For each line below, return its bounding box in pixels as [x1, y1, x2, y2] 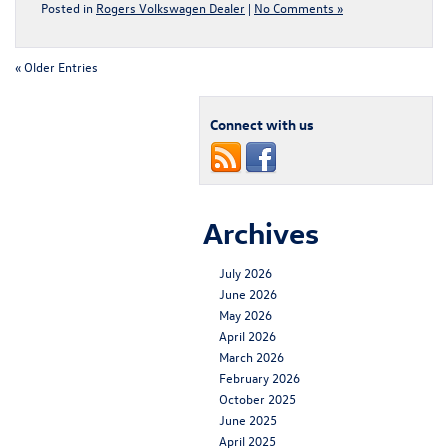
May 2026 [219, 306, 272, 324]
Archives [203, 214, 319, 252]
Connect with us [210, 115, 314, 135]
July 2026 [219, 264, 272, 282]
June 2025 [219, 411, 277, 429]
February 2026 [219, 369, 300, 387]
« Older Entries [15, 58, 98, 76]
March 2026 [219, 348, 284, 366]
